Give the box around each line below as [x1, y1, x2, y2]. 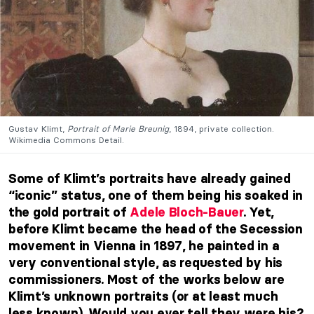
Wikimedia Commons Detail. [8, 134, 124, 145]
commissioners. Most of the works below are [8, 271, 285, 287]
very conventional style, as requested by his [8, 254, 283, 271]
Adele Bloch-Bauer [130, 204, 243, 220]
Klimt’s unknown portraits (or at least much [8, 288, 278, 304]
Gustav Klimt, [8, 123, 67, 134]
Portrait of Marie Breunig [67, 123, 169, 134]
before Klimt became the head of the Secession [8, 221, 303, 237]
